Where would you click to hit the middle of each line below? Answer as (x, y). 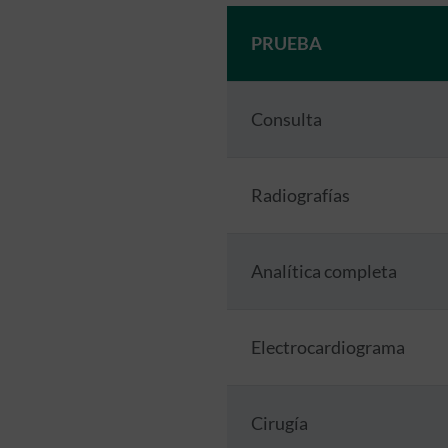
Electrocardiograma (327, 346)
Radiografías (300, 194)
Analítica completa (323, 270)
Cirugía (279, 422)
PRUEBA (286, 42)
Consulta (286, 118)
